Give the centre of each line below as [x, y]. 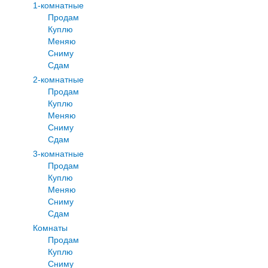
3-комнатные [58, 153]
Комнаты [50, 228]
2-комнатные [58, 79]
